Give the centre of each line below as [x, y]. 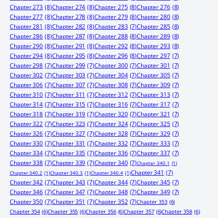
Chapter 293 [154, 46]
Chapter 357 [139, 211]
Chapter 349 [154, 192]
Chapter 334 [27, 153]
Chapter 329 [154, 134]
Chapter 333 [154, 143]
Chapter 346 [27, 192]
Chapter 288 [111, 36]
